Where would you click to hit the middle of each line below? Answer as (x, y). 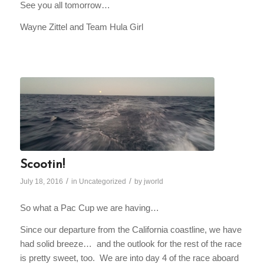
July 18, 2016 (41, 182)
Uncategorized (102, 182)
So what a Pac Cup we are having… (89, 208)
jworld (153, 182)
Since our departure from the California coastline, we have (131, 229)
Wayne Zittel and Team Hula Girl (81, 27)
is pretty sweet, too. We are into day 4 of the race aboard (129, 258)
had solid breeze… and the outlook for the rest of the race (131, 243)
